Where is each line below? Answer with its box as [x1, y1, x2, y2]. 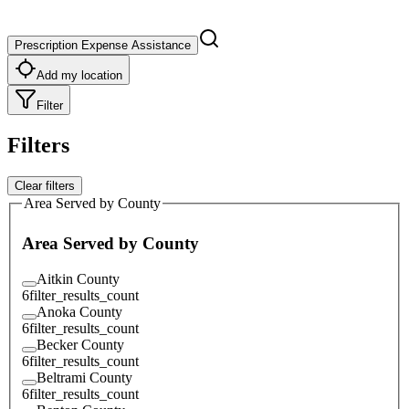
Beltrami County [37, 369, 132, 385]
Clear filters [15, 178, 75, 193]
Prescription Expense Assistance [15, 37, 191, 52]
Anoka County [37, 303, 122, 320]
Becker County [37, 336, 124, 352]
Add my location [37, 68, 122, 82]
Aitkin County [37, 270, 120, 287]
